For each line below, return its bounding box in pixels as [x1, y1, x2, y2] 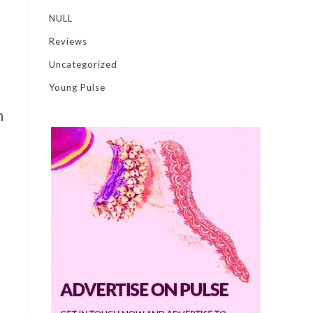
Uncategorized [49, 59, 117, 70]
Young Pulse [49, 82, 105, 93]
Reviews [49, 36, 87, 47]
